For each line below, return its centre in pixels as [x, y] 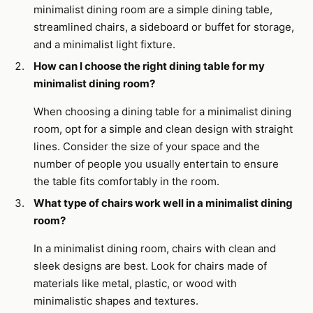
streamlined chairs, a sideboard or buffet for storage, [164, 27]
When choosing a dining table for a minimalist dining [162, 111]
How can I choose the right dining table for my [149, 66]
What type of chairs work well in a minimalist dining [163, 203]
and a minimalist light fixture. [104, 44]
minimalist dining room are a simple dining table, [153, 9]
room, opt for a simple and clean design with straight [163, 129]
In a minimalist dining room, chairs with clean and [155, 248]
